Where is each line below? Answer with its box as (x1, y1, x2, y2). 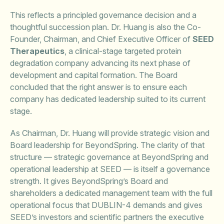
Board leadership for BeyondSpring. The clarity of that (10, 140, 204, 150)
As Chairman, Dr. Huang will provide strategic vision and (10, 128, 209, 138)
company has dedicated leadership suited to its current (10, 94, 205, 104)
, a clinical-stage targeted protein (64, 46, 181, 56)
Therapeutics (10, 46, 64, 56)
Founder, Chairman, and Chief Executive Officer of (10, 34, 192, 44)
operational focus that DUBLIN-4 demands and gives (10, 200, 202, 210)
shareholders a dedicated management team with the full (10, 188, 212, 198)
